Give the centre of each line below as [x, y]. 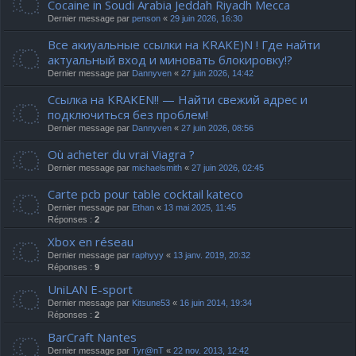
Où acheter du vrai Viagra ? [121, 154]
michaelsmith [157, 168]
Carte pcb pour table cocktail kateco [145, 194]
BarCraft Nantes [92, 337]
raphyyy [148, 255]
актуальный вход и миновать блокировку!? [170, 60]
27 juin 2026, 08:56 [217, 128]
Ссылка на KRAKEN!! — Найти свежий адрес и [178, 99]
